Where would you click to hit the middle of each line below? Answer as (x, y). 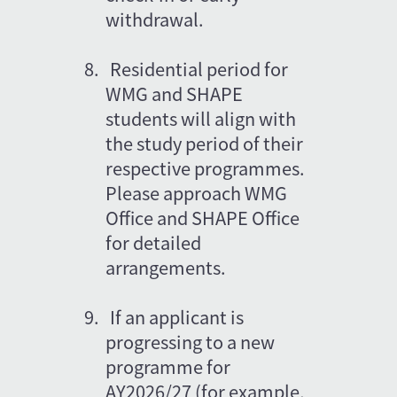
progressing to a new (192, 341)
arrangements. (166, 267)
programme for (170, 366)
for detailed (156, 242)
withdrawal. (155, 19)
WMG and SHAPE (176, 93)
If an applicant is (179, 316)
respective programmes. (207, 167)
